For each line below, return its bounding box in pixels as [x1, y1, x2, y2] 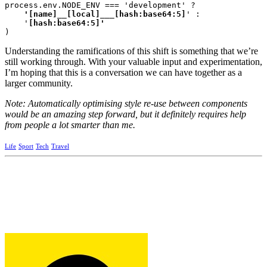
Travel [51, 142, 69, 150]
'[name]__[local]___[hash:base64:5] [5, 10, 186, 19]
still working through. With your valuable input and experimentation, [5, 57, 262, 67]
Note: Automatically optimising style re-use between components [5, 98, 247, 109]
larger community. [5, 78, 73, 89]
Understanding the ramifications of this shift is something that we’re [5, 46, 258, 57]
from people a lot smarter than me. [5, 120, 135, 131]
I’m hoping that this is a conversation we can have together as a [5, 67, 242, 78]
